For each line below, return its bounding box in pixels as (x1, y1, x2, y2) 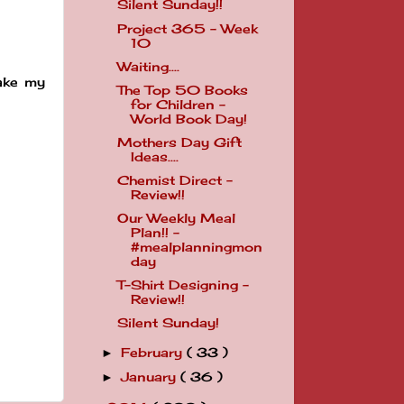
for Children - (130, 96, 225, 112)
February (121, 345, 188, 361)
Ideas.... (130, 149, 179, 164)
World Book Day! (130, 111, 247, 126)
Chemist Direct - (116, 173, 233, 188)
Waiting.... (116, 59, 179, 74)
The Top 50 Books (116, 82, 248, 97)
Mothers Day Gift (116, 134, 242, 150)
